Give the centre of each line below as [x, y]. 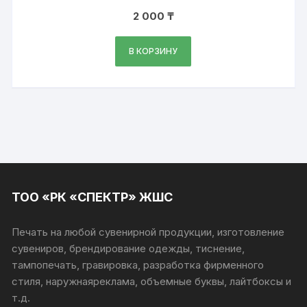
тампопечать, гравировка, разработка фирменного [138, 265]
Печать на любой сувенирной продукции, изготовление [148, 232]
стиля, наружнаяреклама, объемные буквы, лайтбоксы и [152, 281]
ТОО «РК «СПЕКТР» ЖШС [93, 197]
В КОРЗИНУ [153, 51]
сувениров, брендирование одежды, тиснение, [128, 248]
